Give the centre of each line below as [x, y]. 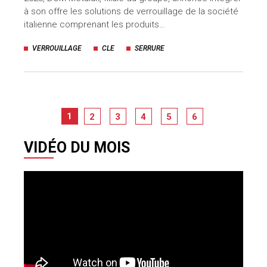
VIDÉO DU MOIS [77, 147]
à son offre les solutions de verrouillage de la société [131, 11]
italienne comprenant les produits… [94, 24]
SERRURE [150, 48]
